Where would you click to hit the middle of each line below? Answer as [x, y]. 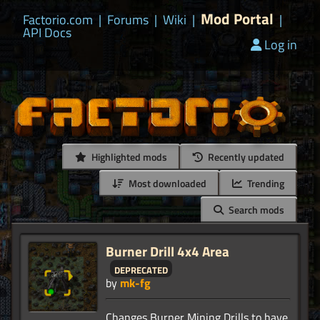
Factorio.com [58, 20]
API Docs [47, 32]
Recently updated [245, 157]
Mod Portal [237, 19]
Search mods [255, 210]
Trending [265, 184]
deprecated [141, 269]
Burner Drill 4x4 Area [167, 251]
